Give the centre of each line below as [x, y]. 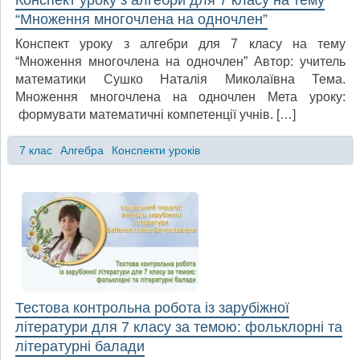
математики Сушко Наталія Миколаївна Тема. [180, 79]
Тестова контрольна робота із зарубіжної [152, 307]
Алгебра [82, 150]
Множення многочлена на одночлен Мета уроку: [180, 96]
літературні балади [80, 346]
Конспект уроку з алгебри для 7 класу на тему [180, 43]
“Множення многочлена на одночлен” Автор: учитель [180, 61]
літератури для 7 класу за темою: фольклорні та [179, 327]
